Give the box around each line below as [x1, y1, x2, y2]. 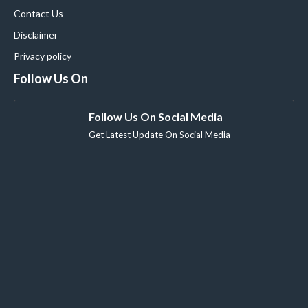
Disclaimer [14, 29, 58, 41]
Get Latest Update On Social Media [89, 129, 230, 140]
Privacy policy [14, 50, 71, 62]
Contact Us [14, 8, 63, 19]
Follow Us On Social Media [89, 110, 223, 123]
